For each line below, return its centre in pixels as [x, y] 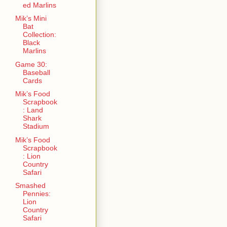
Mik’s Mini [31, 18]
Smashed [30, 186]
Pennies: [36, 194]
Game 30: [31, 64]
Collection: [39, 35]
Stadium [36, 126]
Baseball [36, 72]
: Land [33, 110]
